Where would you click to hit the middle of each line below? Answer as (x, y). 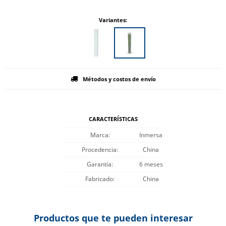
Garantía (99, 164)
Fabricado (99, 179)
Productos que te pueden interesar (113, 218)
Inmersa (151, 135)
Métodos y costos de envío (119, 79)
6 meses (151, 164)
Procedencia (99, 150)
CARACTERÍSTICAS (113, 119)
